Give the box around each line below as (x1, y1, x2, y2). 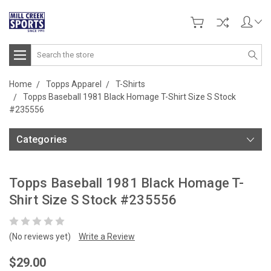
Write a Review (79, 231, 135, 241)
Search (31, 45, 58, 55)
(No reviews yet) (9, 231, 71, 241)
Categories (16, 133, 68, 145)
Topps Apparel (46, 79, 102, 89)
